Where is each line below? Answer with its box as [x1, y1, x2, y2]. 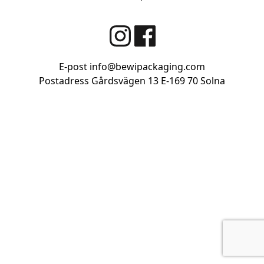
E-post [59, 60, 90, 73]
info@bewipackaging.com [90, 60, 205, 73]
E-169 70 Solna [161, 74, 225, 87]
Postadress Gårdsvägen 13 [39, 74, 159, 87]
